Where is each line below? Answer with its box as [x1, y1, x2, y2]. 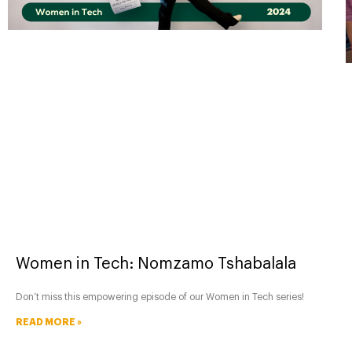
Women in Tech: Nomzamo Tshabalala [16, 256, 296, 272]
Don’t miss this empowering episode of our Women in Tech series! [16, 292, 304, 302]
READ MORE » [16, 317, 82, 327]
